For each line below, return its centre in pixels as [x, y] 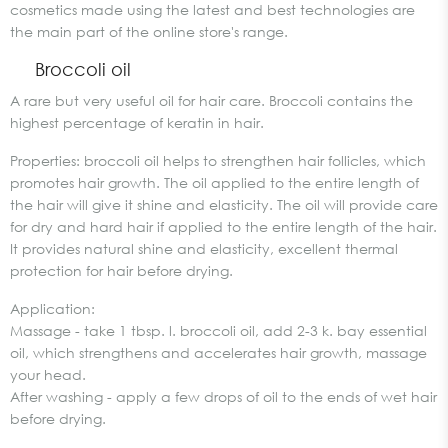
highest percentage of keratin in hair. [137, 122]
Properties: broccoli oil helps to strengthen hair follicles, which [218, 160]
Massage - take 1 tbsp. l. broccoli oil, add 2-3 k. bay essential [218, 330]
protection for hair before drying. [121, 270]
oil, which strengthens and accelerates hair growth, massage [218, 352]
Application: [52, 308]
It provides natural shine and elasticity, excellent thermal [204, 248]
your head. [48, 374]
